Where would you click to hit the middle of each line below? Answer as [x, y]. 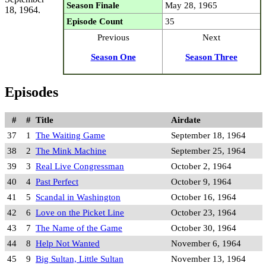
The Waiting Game [70, 135]
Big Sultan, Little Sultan [80, 258]
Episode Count [95, 21]
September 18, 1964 [208, 135]
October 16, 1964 [204, 197]
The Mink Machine [71, 150]
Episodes [31, 92]
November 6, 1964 [206, 243]
